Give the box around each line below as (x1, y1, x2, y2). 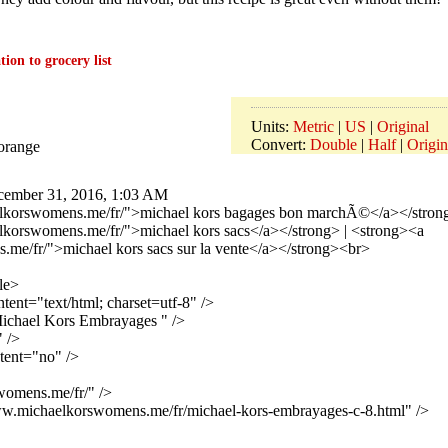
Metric (293, 117, 334, 135)
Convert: (251, 135, 310, 153)
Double (310, 135, 357, 153)
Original (377, 117, 429, 135)
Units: (251, 117, 293, 135)
